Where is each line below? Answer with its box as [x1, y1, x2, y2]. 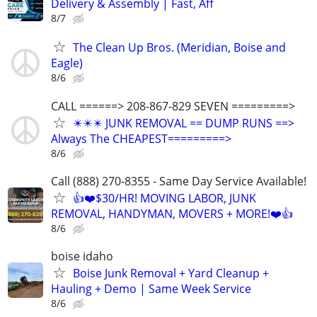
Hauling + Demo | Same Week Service [51, 280, 251, 296]
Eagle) [51, 55, 83, 71]
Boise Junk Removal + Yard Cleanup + [73, 265, 269, 281]
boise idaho [51, 248, 113, 264]
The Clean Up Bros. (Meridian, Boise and [73, 40, 286, 56]
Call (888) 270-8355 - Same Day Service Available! [51, 173, 306, 189]
